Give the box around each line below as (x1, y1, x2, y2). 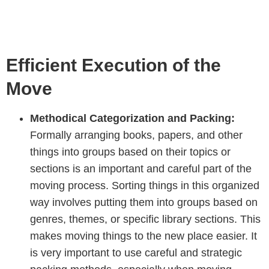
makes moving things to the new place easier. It (30, 229, 257, 242)
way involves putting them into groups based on (30, 196, 258, 208)
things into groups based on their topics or (30, 145, 231, 158)
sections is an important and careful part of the (30, 162, 252, 175)
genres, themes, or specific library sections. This (30, 213, 261, 225)
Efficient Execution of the (6, 55, 221, 75)
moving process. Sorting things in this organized (30, 179, 259, 192)
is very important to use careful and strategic (30, 246, 242, 259)
